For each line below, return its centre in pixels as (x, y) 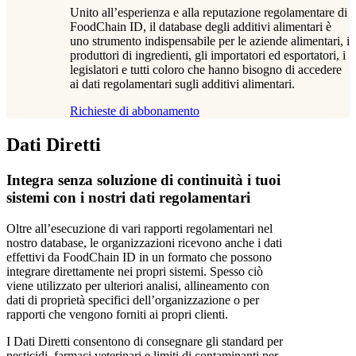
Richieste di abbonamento (135, 111)
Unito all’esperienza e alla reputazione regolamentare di (209, 12)
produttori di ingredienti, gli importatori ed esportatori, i (208, 55)
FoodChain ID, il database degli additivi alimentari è (201, 27)
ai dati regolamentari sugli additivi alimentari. (182, 84)
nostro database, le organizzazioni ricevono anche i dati (144, 242)
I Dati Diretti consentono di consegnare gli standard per (145, 341)
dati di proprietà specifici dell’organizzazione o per (133, 300)
